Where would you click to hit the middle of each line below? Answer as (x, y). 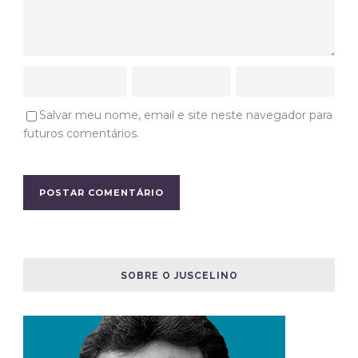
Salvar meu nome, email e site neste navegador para (186, 115)
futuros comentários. (81, 133)
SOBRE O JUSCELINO (179, 275)
